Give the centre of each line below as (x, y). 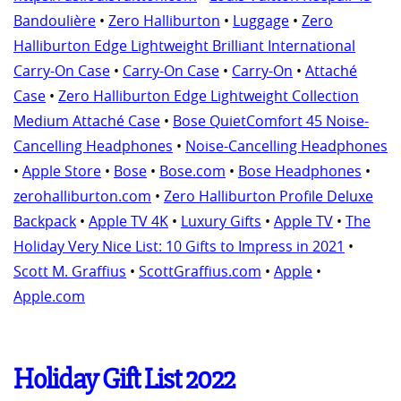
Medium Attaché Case (87, 120)
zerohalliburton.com (82, 196)
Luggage (261, 20)
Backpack (45, 221)
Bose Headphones (300, 171)
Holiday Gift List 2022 (124, 379)
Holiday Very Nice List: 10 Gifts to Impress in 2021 (179, 246)
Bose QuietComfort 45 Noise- (271, 120)
